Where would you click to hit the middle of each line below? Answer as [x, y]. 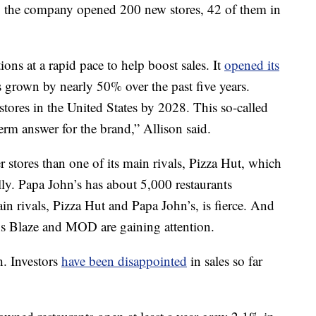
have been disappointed [124, 261]
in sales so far [225, 261]
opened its [252, 65]
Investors [36, 261]
